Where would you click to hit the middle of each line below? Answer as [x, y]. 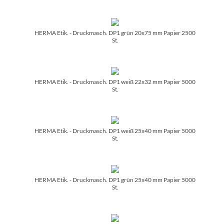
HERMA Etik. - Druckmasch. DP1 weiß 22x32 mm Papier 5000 [115, 81]
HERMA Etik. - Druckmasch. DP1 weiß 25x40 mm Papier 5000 [115, 130]
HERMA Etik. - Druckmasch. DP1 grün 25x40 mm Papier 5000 [115, 179]
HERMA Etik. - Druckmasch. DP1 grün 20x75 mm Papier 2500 [115, 32]
